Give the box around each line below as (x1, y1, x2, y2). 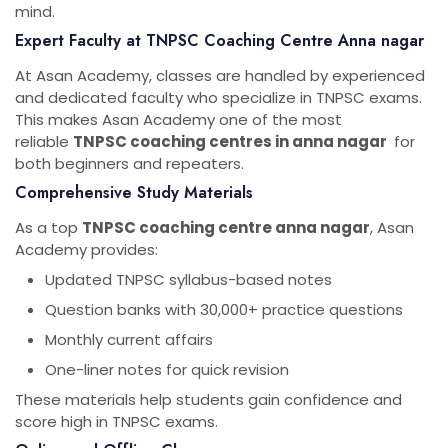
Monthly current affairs (45, 329, 213, 350)
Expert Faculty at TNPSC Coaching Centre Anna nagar (15, 29, 424, 52)
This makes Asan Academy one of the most (15, 109, 342, 130)
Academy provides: (15, 239, 158, 260)
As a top (15, 217, 82, 238)
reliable (15, 131, 73, 152)
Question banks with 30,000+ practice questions (45, 299, 403, 320)
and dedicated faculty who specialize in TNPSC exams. (15, 87, 422, 108)
